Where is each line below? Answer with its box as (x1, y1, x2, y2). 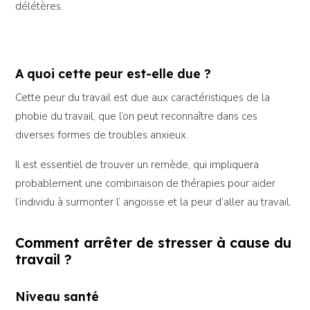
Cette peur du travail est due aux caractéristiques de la (15, 91, 271, 105)
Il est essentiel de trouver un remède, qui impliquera (15, 158, 259, 172)
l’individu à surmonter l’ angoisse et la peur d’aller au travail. (15, 195, 292, 210)
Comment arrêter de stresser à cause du (15, 234, 292, 252)
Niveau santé (15, 288, 100, 304)
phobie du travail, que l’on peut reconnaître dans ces (15, 109, 258, 124)
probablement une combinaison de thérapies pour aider (15, 176, 276, 191)
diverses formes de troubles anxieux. (15, 128, 189, 143)
